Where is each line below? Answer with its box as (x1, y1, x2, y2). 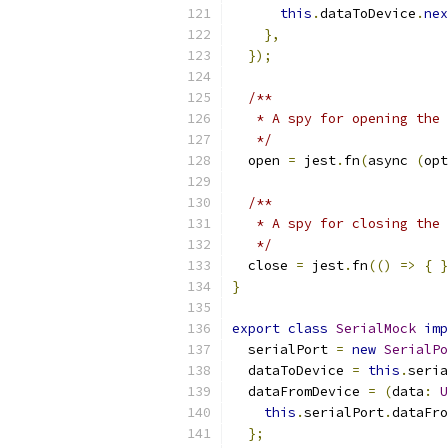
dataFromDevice (232, 383, 368, 400)
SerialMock (336, 320, 416, 337)
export (232, 320, 280, 337)
